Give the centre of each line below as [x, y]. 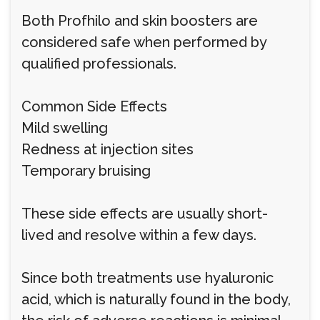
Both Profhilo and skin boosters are [140, 21]
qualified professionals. [99, 64]
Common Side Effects [94, 106]
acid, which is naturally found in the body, [156, 299]
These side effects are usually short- [145, 214]
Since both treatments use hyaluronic [147, 278]
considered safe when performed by [144, 42]
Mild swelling [65, 128]
